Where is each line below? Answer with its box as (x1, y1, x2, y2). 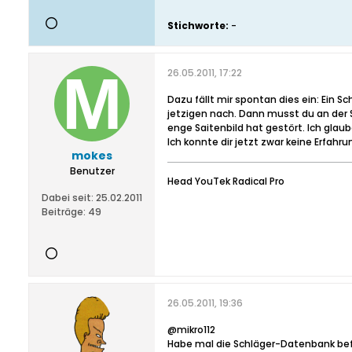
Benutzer (69, 164, 115, 178)
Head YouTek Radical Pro (167, 174, 284, 188)
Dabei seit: (42, 191, 93, 204)
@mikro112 (167, 323, 215, 336)
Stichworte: (167, 19, 229, 32)
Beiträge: (42, 205, 86, 218)
